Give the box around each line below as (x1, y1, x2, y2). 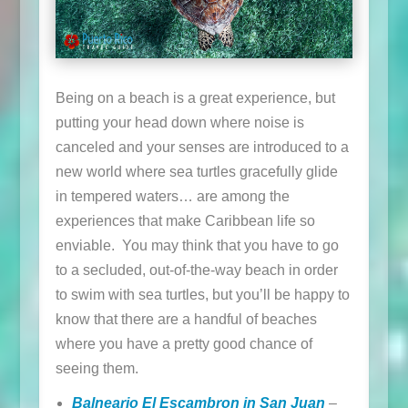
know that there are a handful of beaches (55, 311, 317, 327)
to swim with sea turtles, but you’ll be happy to (55, 286, 350, 302)
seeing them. (55, 360, 138, 376)
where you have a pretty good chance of (55, 335, 312, 352)
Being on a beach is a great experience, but (55, 89, 335, 106)
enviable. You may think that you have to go (55, 237, 339, 253)
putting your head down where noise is (55, 114, 304, 130)
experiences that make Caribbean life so (55, 212, 315, 229)
